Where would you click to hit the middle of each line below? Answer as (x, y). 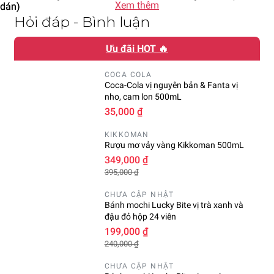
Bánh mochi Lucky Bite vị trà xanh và (174, 205)
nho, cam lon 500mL (143, 97)
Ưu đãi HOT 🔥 (137, 49)
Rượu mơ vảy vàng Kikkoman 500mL (174, 145)
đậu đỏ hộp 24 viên (140, 217)
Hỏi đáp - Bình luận (82, 22)
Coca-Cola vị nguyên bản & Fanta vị (171, 85)
